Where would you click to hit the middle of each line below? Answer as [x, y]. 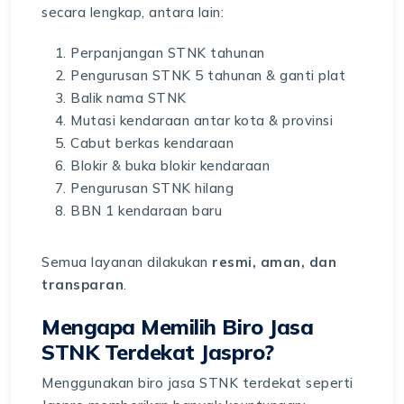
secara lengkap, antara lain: [133, 12]
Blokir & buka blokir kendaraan [170, 165]
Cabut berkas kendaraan [152, 142]
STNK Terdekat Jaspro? [158, 351]
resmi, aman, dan [274, 262]
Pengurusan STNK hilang [152, 188]
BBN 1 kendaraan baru [146, 210]
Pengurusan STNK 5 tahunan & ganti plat [208, 75]
